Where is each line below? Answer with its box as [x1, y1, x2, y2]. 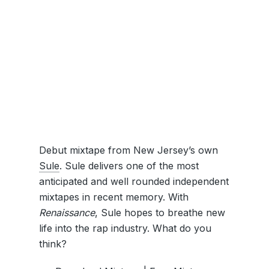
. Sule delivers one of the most [59, 160, 199, 172]
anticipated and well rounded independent [38, 175, 229, 188]
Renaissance [38, 207, 95, 219]
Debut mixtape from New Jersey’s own [38, 144, 218, 157]
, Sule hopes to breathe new [94, 207, 225, 219]
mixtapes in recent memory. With [38, 191, 189, 204]
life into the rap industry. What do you [38, 222, 211, 235]
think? [38, 238, 67, 250]
